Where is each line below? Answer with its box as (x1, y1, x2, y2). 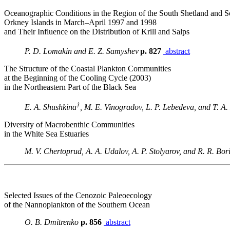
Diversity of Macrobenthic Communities (4, 120, 135, 129)
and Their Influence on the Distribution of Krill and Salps (4, 27, 189, 36)
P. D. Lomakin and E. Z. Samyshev (25, 47, 139, 56)
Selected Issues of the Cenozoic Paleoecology (4, 190, 152, 200)
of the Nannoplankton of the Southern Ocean (4, 200, 150, 209)
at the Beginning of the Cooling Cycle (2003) (4, 73, 151, 83)
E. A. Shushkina (25, 102, 76, 111)
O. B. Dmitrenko (25, 217, 79, 226)
